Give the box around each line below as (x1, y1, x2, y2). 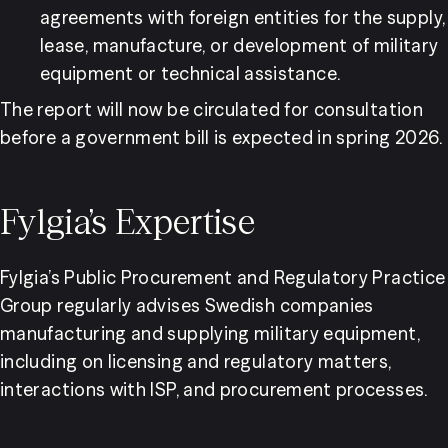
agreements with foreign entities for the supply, (40, 6, 446, 29)
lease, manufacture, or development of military (40, 34, 439, 57)
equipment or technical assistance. (40, 62, 341, 85)
